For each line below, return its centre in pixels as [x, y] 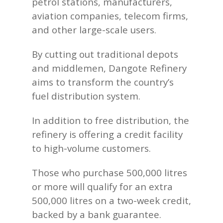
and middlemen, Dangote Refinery [109, 68]
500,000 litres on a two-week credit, [111, 200]
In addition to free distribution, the [111, 120]
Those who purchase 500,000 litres [110, 172]
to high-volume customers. [91, 148]
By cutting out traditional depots [105, 54]
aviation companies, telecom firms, [110, 16]
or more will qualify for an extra [102, 186]
